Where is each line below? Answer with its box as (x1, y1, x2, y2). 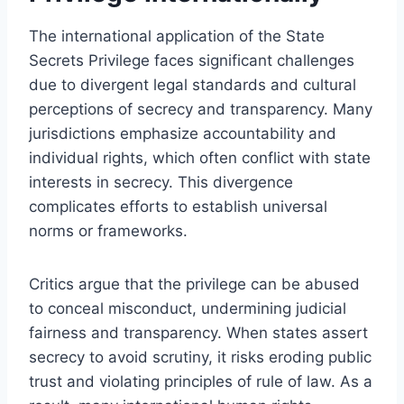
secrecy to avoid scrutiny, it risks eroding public (29, 347, 372, 366)
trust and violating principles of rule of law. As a (29, 372, 372, 390)
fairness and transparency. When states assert (29, 323, 368, 342)
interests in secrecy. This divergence (29, 172, 293, 191)
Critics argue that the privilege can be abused (29, 274, 360, 293)
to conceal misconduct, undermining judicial (29, 298, 346, 317)
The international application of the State (29, 26, 325, 45)
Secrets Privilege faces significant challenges (29, 50, 354, 69)
